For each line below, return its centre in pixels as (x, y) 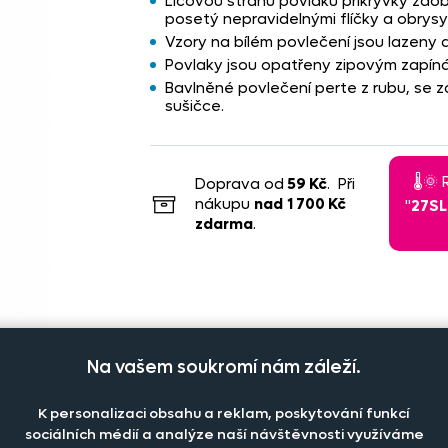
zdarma (223, 223)
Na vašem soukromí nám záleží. (224, 367)
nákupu (224, 203)
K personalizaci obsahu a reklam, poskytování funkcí (224, 413)
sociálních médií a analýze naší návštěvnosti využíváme (224, 434)
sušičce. (194, 106)
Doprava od (239, 183)
